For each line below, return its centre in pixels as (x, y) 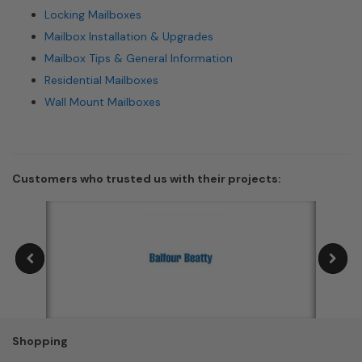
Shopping (40, 341)
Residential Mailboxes (101, 80)
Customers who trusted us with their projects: (147, 179)
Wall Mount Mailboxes (103, 102)
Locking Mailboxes (93, 15)
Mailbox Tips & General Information (139, 58)
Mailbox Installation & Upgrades (129, 36)
